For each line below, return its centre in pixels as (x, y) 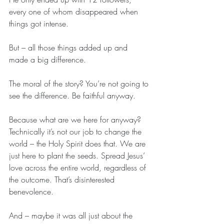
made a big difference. (47, 59)
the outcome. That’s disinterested (63, 179)
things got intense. (39, 23)
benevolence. (31, 191)
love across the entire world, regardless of (79, 167)
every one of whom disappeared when (75, 11)
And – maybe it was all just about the (72, 215)
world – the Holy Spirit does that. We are (78, 143)
